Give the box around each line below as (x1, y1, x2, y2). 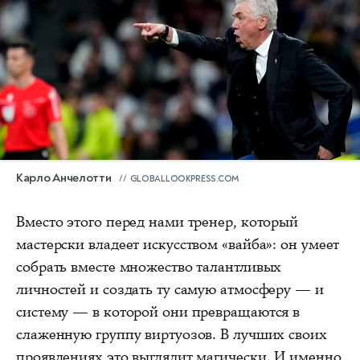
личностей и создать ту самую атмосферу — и (16, 279, 324, 299)
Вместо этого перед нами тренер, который (16, 211, 299, 231)
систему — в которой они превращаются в (16, 301, 301, 321)
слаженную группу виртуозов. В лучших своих (16, 324, 327, 344)
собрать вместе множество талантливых (16, 256, 282, 276)
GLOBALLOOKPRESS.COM (129, 173, 239, 184)
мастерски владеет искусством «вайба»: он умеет (16, 234, 340, 254)
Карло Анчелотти (16, 170, 112, 186)
